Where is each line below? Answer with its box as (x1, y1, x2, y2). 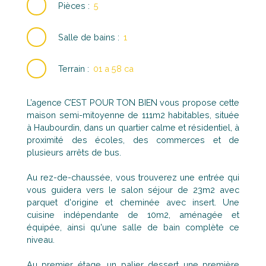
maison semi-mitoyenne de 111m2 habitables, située (27, 110, 239, 121)
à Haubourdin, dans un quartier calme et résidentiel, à (27, 122, 239, 133)
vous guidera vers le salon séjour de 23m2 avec (27, 185, 239, 195)
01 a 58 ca (93, 63, 134, 74)
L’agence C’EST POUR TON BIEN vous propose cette (27, 97, 239, 108)
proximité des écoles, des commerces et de (27, 135, 239, 145)
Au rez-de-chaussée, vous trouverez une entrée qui (27, 172, 239, 183)
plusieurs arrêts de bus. (27, 147, 121, 158)
